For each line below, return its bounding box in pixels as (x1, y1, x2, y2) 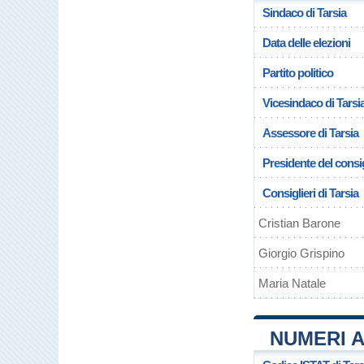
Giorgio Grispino (258, 246, 344, 260)
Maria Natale (258, 276, 326, 290)
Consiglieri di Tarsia (262, 186, 358, 200)
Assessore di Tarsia (262, 126, 358, 140)
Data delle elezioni (262, 36, 350, 50)
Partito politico (262, 66, 333, 80)
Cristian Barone (258, 216, 340, 230)
